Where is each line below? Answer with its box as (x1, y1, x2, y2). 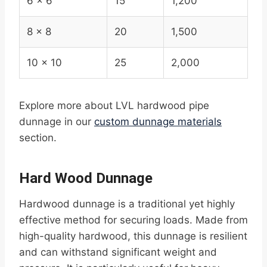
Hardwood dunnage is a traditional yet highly (19, 198, 235, 210)
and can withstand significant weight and (19, 246, 217, 259)
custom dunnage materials (94, 116, 222, 128)
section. (19, 132, 57, 144)
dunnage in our (19, 116, 94, 128)
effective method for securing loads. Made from (19, 214, 248, 226)
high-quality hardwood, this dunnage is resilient (19, 230, 247, 243)
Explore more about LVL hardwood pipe (19, 100, 209, 112)
